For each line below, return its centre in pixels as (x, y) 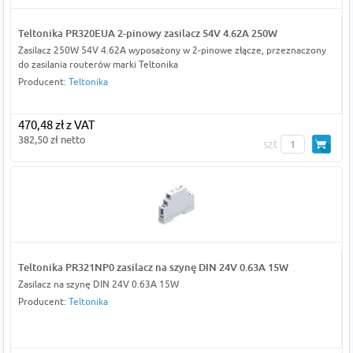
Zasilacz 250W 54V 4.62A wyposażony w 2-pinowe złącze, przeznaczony (172, 50)
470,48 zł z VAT (56, 125)
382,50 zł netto (52, 140)
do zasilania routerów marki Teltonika (98, 65)
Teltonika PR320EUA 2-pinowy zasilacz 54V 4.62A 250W (147, 33)
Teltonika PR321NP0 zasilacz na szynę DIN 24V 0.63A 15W (153, 268)
